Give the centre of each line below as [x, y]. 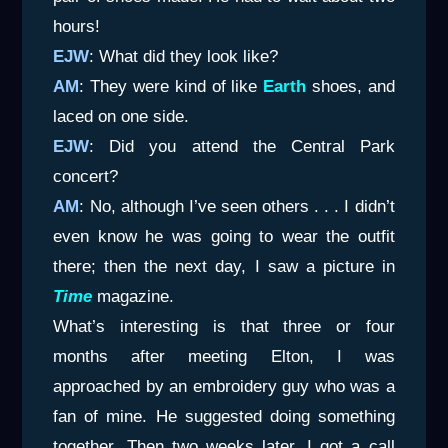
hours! [77, 27]
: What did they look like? [184, 57]
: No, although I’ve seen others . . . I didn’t [237, 207]
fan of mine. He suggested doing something [224, 417]
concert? [86, 177]
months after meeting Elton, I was [224, 357]
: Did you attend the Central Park [242, 147]
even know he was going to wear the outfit [224, 237]
